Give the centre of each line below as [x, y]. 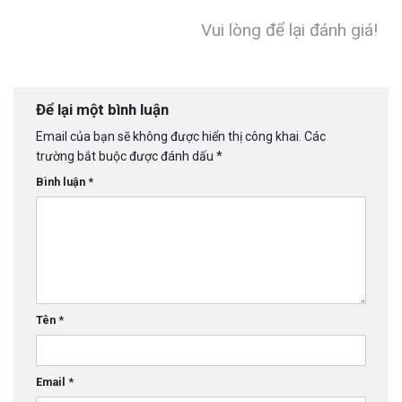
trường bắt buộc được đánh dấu [126, 156]
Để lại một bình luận [104, 110]
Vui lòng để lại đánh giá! [289, 31]
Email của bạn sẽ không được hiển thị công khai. [169, 136]
